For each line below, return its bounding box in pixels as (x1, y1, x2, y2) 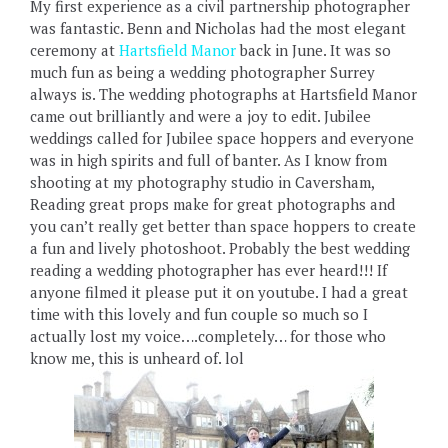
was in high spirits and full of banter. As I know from (30, 150, 387, 170)
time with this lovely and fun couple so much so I (30, 304, 368, 324)
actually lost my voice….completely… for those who (30, 326, 386, 346)
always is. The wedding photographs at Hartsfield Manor (30, 84, 417, 104)
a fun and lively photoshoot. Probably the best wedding (30, 238, 410, 258)
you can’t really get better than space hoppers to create (30, 216, 416, 236)
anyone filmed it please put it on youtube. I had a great (30, 282, 408, 302)
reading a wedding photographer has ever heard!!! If (30, 260, 387, 280)
